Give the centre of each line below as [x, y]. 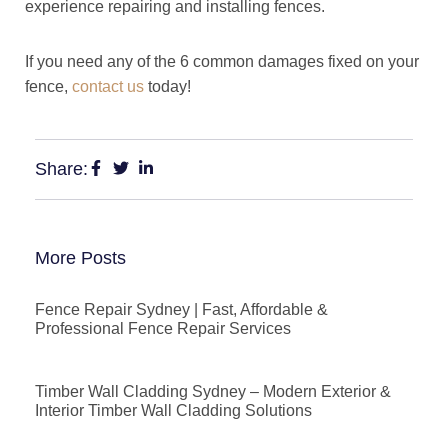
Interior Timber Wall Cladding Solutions [173, 411]
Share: [61, 169]
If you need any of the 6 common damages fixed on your [222, 62]
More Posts [80, 258]
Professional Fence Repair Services [163, 329]
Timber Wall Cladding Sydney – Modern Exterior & [213, 392]
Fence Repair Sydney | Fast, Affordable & [181, 310]
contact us [108, 87]
